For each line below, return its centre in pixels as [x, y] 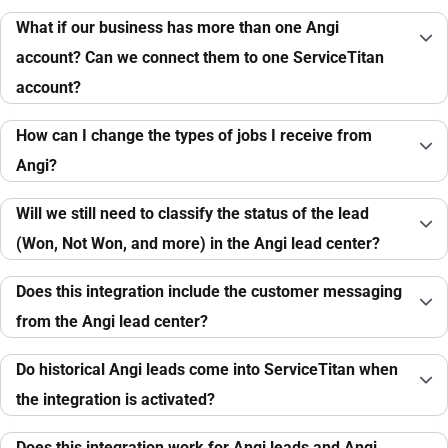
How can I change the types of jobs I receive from [194, 136]
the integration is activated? [115, 400]
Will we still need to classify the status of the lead [192, 214]
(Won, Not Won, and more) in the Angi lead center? [198, 244]
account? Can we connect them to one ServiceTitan [200, 58]
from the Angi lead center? [112, 322]
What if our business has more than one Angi [177, 28]
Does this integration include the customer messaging [209, 292]
